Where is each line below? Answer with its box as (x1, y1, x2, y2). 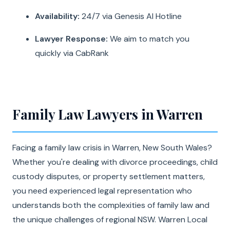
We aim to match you (108, 33, 189, 44)
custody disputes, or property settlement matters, (12, 171, 205, 182)
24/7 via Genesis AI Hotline (80, 11, 182, 22)
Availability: (35, 11, 80, 22)
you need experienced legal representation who (12, 185, 192, 196)
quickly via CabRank (35, 48, 109, 59)
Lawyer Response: (35, 33, 108, 44)
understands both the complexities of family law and (12, 200, 209, 210)
